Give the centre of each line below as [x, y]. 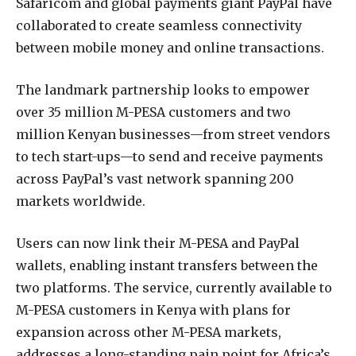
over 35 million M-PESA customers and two [153, 112]
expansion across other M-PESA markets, [149, 332]
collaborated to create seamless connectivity [159, 26]
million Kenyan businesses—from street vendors [173, 134]
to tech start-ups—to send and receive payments [170, 156]
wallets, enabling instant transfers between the [167, 265]
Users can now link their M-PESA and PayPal [158, 243]
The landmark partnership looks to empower [163, 89]
